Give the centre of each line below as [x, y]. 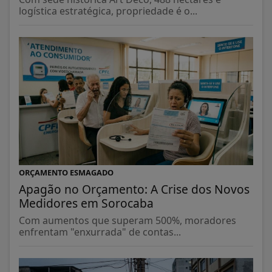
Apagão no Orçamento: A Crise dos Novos [134, 189]
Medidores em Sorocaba [86, 203]
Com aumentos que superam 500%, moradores [127, 220]
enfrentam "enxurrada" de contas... [100, 232]
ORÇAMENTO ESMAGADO [66, 172]
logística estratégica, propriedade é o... [108, 11]
